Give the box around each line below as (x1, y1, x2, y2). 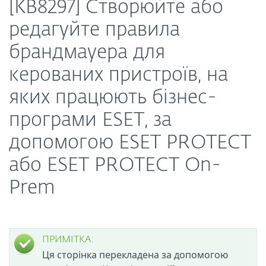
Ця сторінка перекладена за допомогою (42, 248, 228, 261)
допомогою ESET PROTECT (9, 134, 251, 153)
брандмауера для (9, 43, 165, 62)
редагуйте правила (9, 21, 180, 40)
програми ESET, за (9, 111, 172, 130)
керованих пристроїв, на (9, 66, 228, 85)
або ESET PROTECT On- (9, 156, 221, 175)
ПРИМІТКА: (42, 235, 94, 245)
